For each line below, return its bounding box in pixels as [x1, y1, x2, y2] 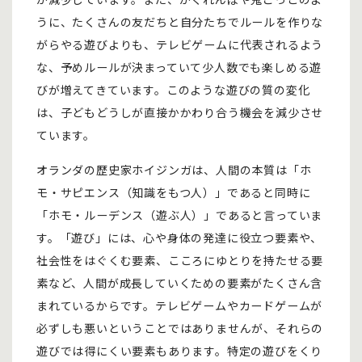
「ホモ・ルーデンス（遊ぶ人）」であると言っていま [36, 207, 323, 223]
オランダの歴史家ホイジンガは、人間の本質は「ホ [36, 162, 312, 178]
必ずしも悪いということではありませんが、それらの [36, 320, 324, 336]
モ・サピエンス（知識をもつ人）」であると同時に [36, 184, 311, 200]
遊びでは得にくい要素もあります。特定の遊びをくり [36, 343, 323, 359]
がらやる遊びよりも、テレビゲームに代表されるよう [36, 36, 324, 53]
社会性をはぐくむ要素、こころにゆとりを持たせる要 [36, 252, 324, 268]
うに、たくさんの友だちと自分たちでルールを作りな [36, 14, 324, 30]
